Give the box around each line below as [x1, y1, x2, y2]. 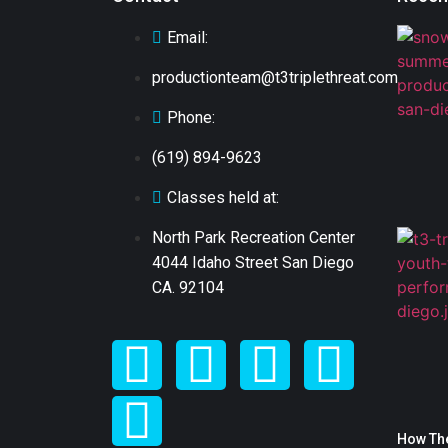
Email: [167, 28, 208, 48]
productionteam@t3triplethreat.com [152, 68, 398, 88]
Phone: [167, 108, 215, 128]
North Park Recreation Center [152, 228, 355, 248]
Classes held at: [167, 188, 279, 208]
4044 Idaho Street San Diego [152, 253, 354, 273]
